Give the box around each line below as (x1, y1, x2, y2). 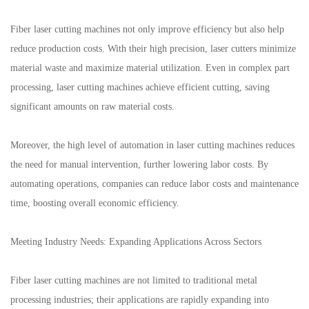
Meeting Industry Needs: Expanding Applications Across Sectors (10, 237, 261, 248)
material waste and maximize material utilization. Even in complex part (10, 63, 290, 74)
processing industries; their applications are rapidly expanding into (10, 295, 269, 306)
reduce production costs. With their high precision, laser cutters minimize (10, 43, 296, 54)
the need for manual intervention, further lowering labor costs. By (10, 159, 268, 170)
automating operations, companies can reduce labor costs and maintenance (10, 179, 299, 190)
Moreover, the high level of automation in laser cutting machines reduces (10, 140, 295, 151)
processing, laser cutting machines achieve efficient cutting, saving (10, 82, 270, 93)
